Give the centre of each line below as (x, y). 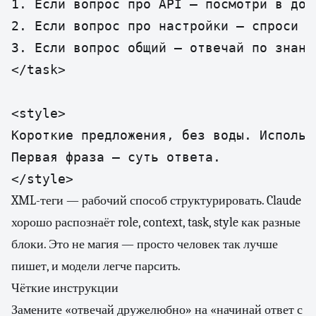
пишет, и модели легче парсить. (96, 266)
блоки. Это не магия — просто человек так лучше (145, 244)
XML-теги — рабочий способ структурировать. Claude (156, 201)
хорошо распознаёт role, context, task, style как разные (156, 223)
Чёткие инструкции (65, 288)
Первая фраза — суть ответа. (116, 157)
